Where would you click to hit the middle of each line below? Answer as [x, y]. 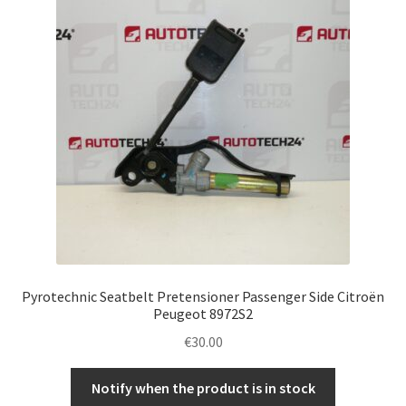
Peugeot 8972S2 [203, 314]
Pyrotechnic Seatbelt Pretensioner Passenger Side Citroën [203, 297]
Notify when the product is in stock [203, 387]
